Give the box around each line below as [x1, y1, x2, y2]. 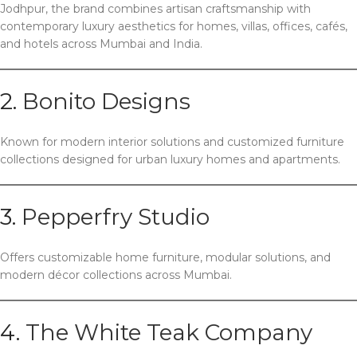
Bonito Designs [22, 88, 190, 116]
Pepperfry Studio [22, 203, 210, 231]
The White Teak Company [25, 319, 312, 347]
